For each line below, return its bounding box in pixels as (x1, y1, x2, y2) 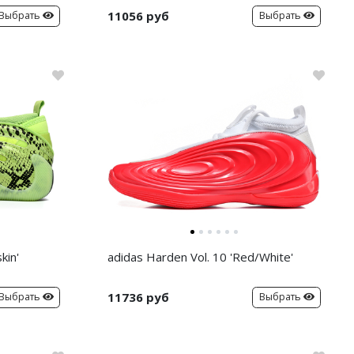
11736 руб (107, 289, 169, 305)
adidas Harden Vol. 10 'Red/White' (107, 249, 293, 265)
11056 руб (107, 8, 169, 24)
